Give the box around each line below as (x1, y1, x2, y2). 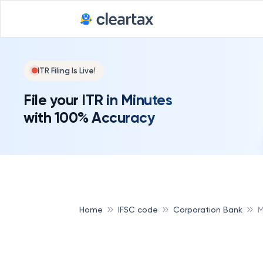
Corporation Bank (173, 204, 242, 214)
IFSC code (118, 204, 158, 214)
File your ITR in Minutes (23, 90, 172, 109)
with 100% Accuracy (23, 108, 154, 127)
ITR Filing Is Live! (38, 66, 96, 75)
